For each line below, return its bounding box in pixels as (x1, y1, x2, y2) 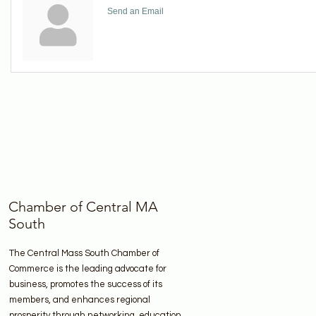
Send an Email (107, 6, 164, 17)
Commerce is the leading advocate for (9, 264, 166, 274)
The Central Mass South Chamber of (9, 248, 159, 259)
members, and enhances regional (9, 295, 150, 305)
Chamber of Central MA (8, 198, 158, 216)
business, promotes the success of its (9, 279, 162, 290)
